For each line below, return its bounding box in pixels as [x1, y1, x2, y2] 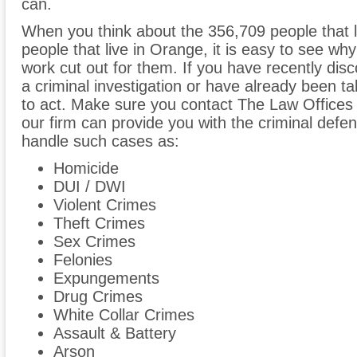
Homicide [53, 159, 119, 178]
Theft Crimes [53, 214, 145, 233]
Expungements [53, 269, 159, 288]
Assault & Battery [53, 324, 176, 343]
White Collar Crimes [53, 306, 194, 324]
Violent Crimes [53, 196, 156, 214]
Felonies [53, 251, 112, 269]
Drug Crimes [53, 288, 143, 306]
